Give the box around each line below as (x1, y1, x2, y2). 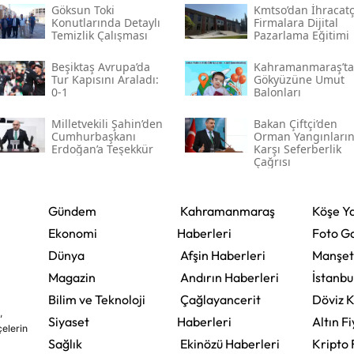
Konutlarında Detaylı (51, 14, 160, 30)
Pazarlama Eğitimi (253, 27, 349, 43)
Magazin (47, 269, 96, 285)
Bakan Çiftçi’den (253, 115, 337, 131)
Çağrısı (253, 153, 291, 169)
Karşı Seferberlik (253, 141, 341, 156)
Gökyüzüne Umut (253, 71, 345, 87)
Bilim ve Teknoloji (47, 291, 145, 307)
